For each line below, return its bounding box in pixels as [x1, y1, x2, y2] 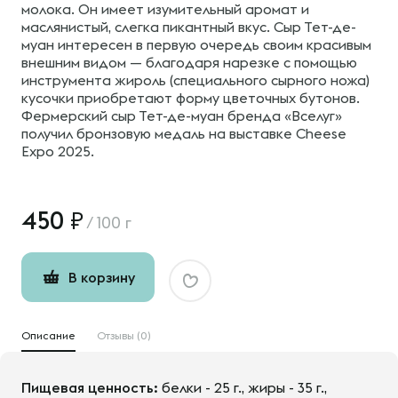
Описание [21, 330, 76, 341]
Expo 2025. [21, 143, 94, 159]
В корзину [68, 269, 135, 285]
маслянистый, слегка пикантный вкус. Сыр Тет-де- [21, 19, 356, 35]
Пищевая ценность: [21, 379, 158, 395]
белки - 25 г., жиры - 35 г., [158, 379, 327, 395]
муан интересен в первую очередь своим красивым [21, 36, 371, 52]
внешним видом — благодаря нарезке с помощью [21, 54, 357, 70]
